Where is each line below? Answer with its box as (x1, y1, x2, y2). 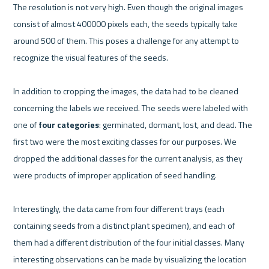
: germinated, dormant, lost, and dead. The (99, 118, 253, 131)
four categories (38, 118, 100, 131)
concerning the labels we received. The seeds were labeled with (13, 101, 249, 114)
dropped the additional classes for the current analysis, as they (13, 151, 243, 165)
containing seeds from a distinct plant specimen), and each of (13, 219, 235, 232)
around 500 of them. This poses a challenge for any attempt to (13, 34, 240, 47)
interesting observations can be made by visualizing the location (13, 252, 247, 265)
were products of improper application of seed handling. (13, 168, 217, 181)
